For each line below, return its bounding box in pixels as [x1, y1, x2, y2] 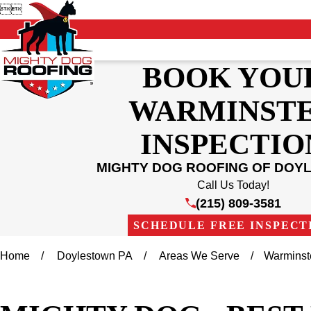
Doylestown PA [57, 250, 133, 262]
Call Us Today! [197, 178, 269, 191]
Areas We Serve [159, 250, 240, 262]
